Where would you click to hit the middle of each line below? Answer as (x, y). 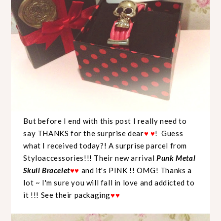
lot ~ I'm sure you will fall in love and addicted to (109, 183)
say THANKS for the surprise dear (84, 133)
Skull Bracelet (47, 170)
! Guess (169, 133)
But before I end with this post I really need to (105, 121)
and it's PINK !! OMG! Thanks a (136, 170)
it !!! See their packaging (67, 195)
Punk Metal (176, 158)
